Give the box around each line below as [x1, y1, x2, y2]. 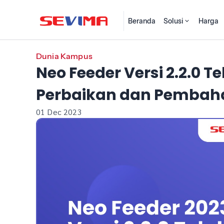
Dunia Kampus [36, 51, 92, 61]
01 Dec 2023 [36, 106, 82, 117]
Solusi [163, 16, 184, 25]
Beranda [128, 16, 156, 25]
